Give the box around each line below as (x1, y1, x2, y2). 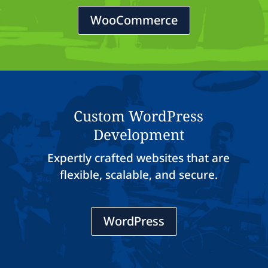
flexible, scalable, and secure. (59, 166, 218, 182)
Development (93, 124, 184, 144)
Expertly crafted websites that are (47, 150, 230, 166)
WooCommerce (90, 11, 178, 28)
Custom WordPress (74, 105, 203, 126)
